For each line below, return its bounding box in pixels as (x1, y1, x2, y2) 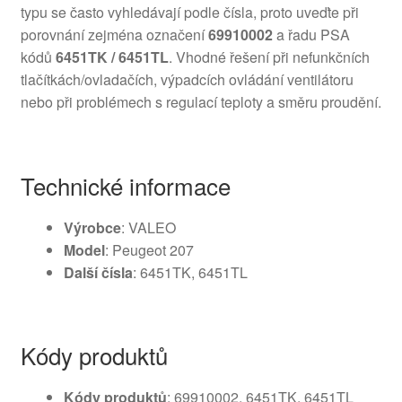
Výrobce (63, 216, 121, 238)
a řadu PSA (272, 24, 350, 46)
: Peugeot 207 (104, 239, 194, 260)
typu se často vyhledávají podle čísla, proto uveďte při (20, 2, 359, 23)
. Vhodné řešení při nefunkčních (168, 47, 370, 68)
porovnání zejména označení (20, 24, 208, 46)
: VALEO (120, 216, 176, 238)
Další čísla (63, 261, 133, 283)
